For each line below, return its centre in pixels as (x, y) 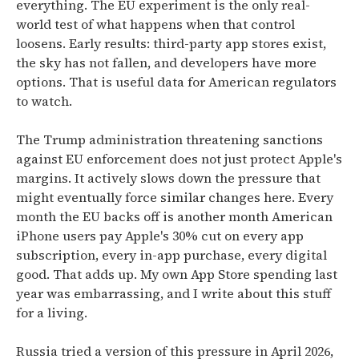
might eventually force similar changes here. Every (175, 197)
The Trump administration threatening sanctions (169, 139)
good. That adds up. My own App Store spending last (177, 274)
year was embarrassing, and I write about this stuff (173, 293)
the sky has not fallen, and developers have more (166, 63)
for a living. (52, 313)
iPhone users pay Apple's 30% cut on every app (160, 236)
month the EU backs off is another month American (174, 216)
